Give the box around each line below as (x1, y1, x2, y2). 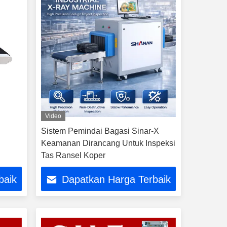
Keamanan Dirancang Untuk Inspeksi (41, 139, 175, 147)
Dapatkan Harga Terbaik (62, 174, 171, 185)
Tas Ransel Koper (41, 151, 105, 160)
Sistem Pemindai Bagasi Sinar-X (41, 127, 159, 135)
